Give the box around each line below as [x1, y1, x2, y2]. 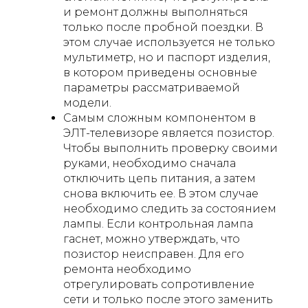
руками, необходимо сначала [63, 156, 236, 170]
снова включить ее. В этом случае [63, 186, 258, 200]
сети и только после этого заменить [63, 292, 273, 306]
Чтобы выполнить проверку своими [63, 141, 278, 155]
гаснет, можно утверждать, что [63, 232, 240, 245]
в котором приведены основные [63, 65, 257, 79]
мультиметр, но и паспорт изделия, [63, 50, 270, 64]
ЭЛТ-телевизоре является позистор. [63, 126, 274, 140]
